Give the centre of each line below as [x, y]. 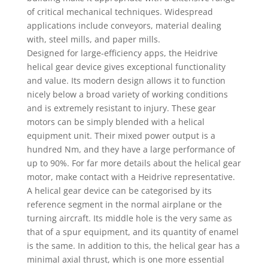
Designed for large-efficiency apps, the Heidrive [122, 53]
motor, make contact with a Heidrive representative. [131, 177]
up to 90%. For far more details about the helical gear [134, 163]
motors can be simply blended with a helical [115, 122]
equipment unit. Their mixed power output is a [121, 135]
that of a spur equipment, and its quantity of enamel [133, 232]
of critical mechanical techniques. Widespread [120, 12]
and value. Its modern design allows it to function [126, 80]
